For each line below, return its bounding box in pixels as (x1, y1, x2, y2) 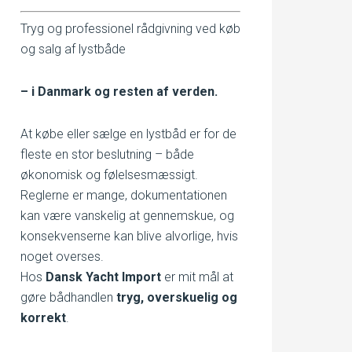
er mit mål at (161, 269, 233, 284)
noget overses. (20, 249, 104, 264)
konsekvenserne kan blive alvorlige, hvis (20, 229, 238, 244)
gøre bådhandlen (20, 290, 116, 305)
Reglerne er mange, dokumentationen (20, 188, 227, 203)
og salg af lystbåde (20, 42, 126, 57)
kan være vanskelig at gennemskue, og (20, 208, 234, 223)
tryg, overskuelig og (116, 290, 237, 305)
